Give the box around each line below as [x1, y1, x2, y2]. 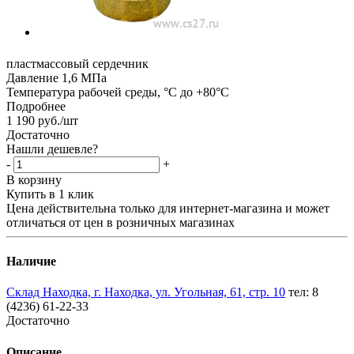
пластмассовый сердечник [6, 56, 149, 70]
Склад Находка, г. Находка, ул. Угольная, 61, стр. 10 [6, 285, 285, 299]
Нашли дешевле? [6, 141, 98, 156]
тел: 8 [288, 285, 318, 299]
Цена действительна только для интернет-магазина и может [6, 201, 330, 215]
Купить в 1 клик [6, 186, 94, 201]
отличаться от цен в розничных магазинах [6, 215, 235, 229]
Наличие [6, 254, 56, 269]
